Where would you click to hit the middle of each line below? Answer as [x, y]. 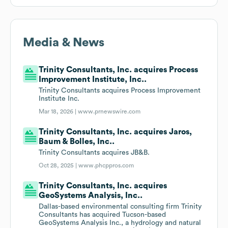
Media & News [64, 43]
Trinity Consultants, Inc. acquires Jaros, [116, 132]
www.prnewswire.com [109, 112]
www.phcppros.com [106, 166]
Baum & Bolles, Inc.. [77, 142]
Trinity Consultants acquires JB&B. [94, 153]
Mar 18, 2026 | [59, 112]
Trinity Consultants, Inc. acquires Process [119, 70]
